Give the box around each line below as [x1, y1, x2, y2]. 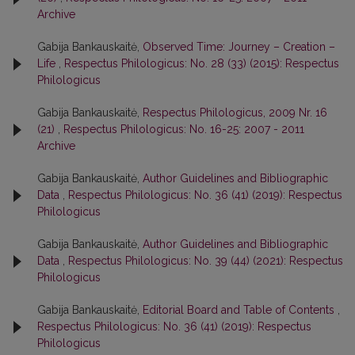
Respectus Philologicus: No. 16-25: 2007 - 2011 [63, 123, 304, 136]
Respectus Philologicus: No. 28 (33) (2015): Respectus [64, 57, 339, 71]
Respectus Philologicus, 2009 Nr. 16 [143, 106, 327, 120]
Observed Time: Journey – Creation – [143, 40, 335, 54]
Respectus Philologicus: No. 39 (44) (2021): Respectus [68, 254, 343, 268]
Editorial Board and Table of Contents [143, 303, 338, 317]
